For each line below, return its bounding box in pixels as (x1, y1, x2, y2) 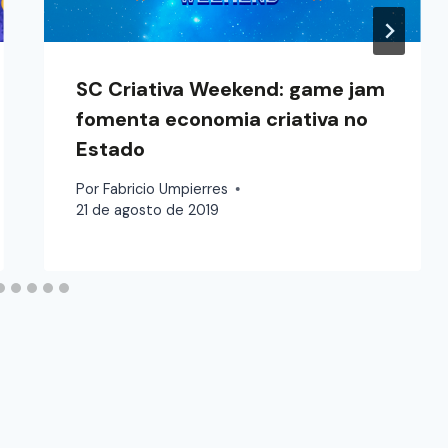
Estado (76, 136, 146, 163)
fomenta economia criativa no (76, 106, 369, 133)
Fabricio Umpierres (102, 179, 228, 198)
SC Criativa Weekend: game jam (76, 76, 386, 103)
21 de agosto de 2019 (76, 200, 220, 219)
